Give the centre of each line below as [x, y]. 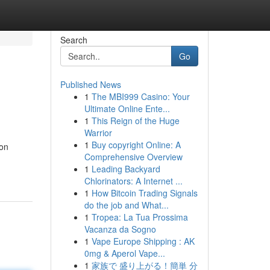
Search [74, 40]
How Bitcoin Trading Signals [144, 193]
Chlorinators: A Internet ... [133, 181]
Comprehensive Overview [133, 157]
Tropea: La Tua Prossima [140, 217]
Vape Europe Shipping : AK [143, 241]
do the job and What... [126, 205]
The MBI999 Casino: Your [140, 96]
